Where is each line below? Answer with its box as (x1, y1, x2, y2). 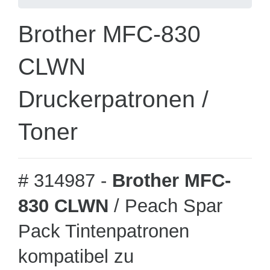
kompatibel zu (18, 246, 134, 267)
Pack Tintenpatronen (18, 221, 189, 242)
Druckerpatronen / (18, 86, 209, 112)
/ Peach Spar (108, 195, 222, 216)
